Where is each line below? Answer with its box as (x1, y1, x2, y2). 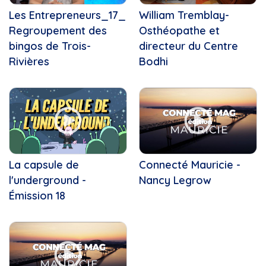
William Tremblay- (139, 8, 229, 22)
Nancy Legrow (139, 173, 211, 187)
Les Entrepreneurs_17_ (9, 8, 126, 22)
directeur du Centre (139, 39, 238, 53)
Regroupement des (9, 23, 107, 37)
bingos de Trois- (9, 39, 91, 53)
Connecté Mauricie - (139, 157, 240, 172)
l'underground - (9, 173, 86, 187)
